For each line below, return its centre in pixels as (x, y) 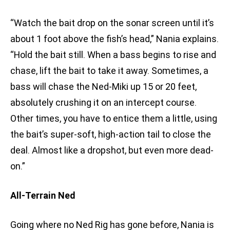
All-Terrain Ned (43, 196)
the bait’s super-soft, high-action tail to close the (111, 135)
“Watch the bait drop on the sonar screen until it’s (112, 23)
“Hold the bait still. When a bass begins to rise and (113, 55)
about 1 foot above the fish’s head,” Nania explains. (114, 39)
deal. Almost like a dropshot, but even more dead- (112, 150)
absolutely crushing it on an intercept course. (103, 103)
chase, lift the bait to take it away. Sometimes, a (109, 71)
